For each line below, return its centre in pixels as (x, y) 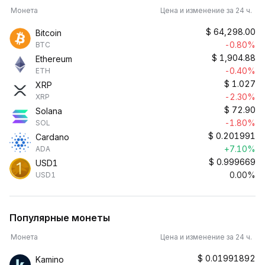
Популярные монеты (60, 218)
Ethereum (54, 59)
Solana (49, 111)
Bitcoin (49, 33)
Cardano (52, 137)
